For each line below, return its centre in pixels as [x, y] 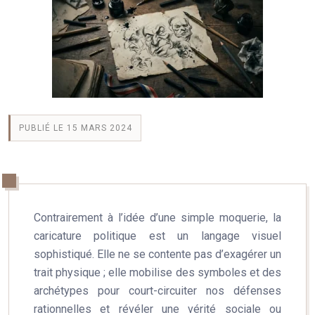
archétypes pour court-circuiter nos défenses [157, 291]
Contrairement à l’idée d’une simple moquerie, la [157, 218]
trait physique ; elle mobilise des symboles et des [157, 272]
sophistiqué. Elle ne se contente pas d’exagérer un [157, 254]
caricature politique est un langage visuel [157, 236]
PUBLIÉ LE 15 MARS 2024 [76, 128]
